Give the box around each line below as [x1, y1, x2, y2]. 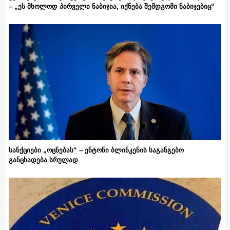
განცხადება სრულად [9, 156, 78, 164]
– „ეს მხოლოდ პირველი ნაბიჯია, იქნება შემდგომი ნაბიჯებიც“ [9, 2, 215, 10]
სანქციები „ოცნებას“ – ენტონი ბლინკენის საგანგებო [9, 146, 184, 154]
